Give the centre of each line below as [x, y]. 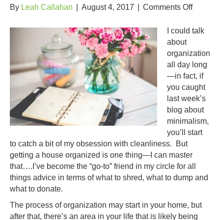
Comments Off [168, 7]
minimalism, [188, 121]
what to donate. [36, 189]
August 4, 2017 [108, 7]
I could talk [186, 31]
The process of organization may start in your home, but [106, 205]
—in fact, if [185, 76]
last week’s [186, 98]
